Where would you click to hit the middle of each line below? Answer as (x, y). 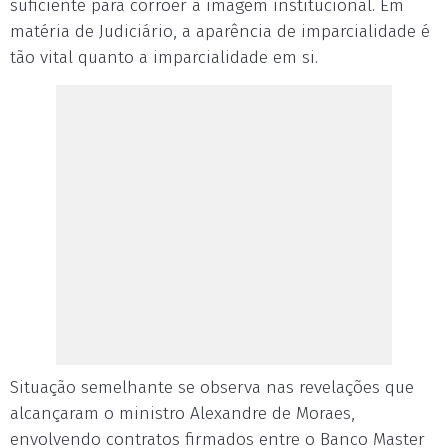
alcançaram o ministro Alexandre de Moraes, (182, 413)
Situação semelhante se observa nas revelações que (212, 387)
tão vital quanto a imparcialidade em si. (164, 57)
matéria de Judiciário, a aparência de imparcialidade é (220, 31)
